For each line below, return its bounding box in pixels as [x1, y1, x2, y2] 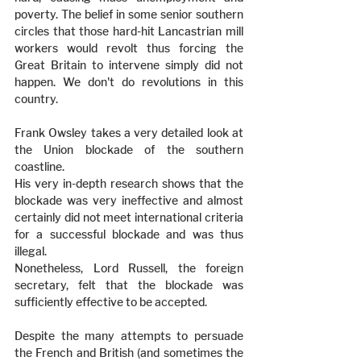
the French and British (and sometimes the [15, 346, 243, 359]
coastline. [15, 160, 64, 173]
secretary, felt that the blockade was [15, 278, 243, 292]
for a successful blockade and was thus [15, 227, 243, 241]
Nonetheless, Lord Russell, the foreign [15, 261, 243, 275]
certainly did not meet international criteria [15, 210, 243, 224]
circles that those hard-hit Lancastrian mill [15, 24, 243, 38]
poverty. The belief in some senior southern [15, 7, 243, 21]
